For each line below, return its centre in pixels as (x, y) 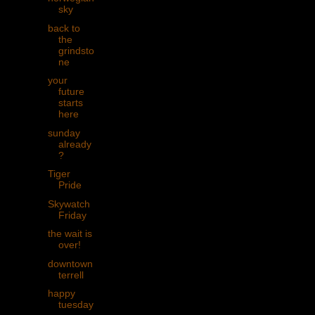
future (71, 92)
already (75, 144)
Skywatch (69, 204)
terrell (71, 275)
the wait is (70, 234)
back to (64, 28)
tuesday (76, 305)
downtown (70, 263)
